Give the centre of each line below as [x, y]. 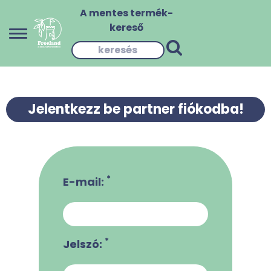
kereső [127, 28]
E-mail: [85, 182]
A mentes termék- [127, 13]
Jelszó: [84, 244]
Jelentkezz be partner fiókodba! [135, 109]
